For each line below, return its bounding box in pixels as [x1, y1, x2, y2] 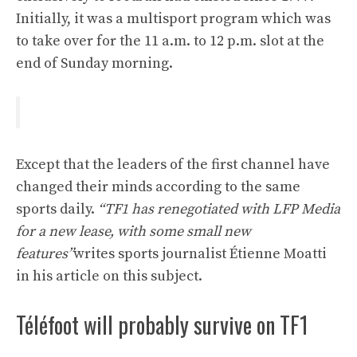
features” [16, 244, 73, 263]
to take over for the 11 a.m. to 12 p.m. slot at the [16, 31, 324, 50]
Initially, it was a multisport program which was [16, 9, 331, 28]
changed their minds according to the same [16, 177, 300, 196]
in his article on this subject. [16, 266, 202, 285]
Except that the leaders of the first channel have [16, 155, 330, 174]
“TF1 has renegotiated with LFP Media [98, 199, 340, 218]
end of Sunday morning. [16, 53, 173, 73]
